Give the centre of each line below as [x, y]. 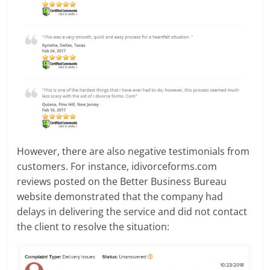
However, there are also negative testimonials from [133, 151]
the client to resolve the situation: [93, 226]
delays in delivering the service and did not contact [132, 211]
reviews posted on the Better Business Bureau [122, 181]
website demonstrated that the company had [120, 196]
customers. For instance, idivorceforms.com [117, 166]
